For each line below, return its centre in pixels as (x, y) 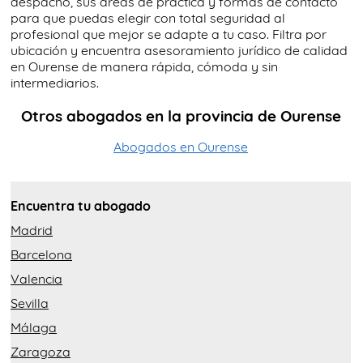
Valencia (36, 279)
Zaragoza (41, 352)
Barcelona (41, 254)
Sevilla (30, 303)
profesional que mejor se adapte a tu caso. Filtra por (169, 34)
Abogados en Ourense (181, 147)
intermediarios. (55, 83)
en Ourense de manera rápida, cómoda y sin (144, 66)
